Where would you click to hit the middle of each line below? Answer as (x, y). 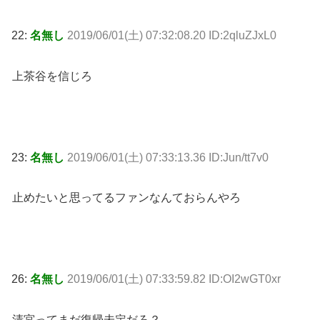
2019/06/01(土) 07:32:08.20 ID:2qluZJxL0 (172, 36)
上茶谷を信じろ (52, 76)
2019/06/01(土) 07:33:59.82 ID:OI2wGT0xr (174, 279)
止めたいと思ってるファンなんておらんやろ (126, 198)
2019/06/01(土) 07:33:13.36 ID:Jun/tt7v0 (168, 157)
